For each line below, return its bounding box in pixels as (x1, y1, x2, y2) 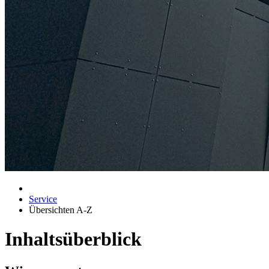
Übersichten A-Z (29, 205, 92, 215)
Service (29, 194, 57, 204)
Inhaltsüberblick (5, 228, 142, 250)
